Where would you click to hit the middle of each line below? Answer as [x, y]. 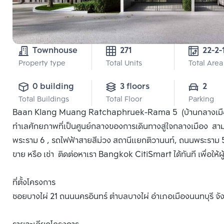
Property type [42, 64]
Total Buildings [44, 100]
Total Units [124, 64]
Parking [201, 100]
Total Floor [124, 100]
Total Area [206, 64]
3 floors [135, 87]
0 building [53, 87]
